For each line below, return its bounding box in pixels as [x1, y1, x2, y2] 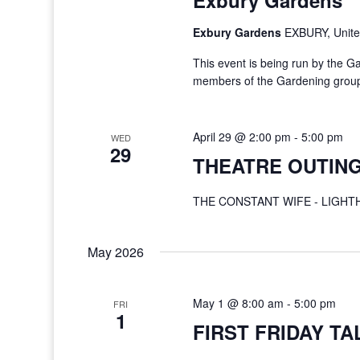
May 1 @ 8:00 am [192, 295, 284, 311]
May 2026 [88, 243, 145, 261]
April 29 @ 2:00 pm [192, 129, 291, 145]
